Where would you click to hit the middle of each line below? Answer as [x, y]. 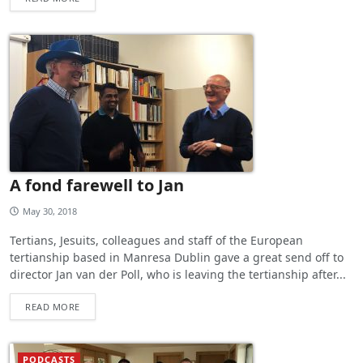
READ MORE [53, 306]
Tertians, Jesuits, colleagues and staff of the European [156, 240]
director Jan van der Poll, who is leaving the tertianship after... [178, 274]
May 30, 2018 [50, 211]
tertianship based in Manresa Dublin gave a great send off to [177, 257]
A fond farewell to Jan [97, 185]
